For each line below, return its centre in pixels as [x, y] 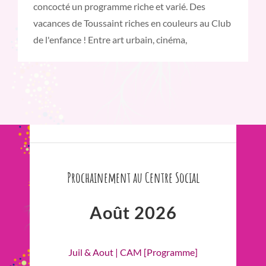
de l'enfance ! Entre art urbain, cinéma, [110, 40]
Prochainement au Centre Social [133, 178]
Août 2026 [133, 213]
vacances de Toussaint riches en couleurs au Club [132, 23]
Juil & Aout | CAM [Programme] [133, 252]
